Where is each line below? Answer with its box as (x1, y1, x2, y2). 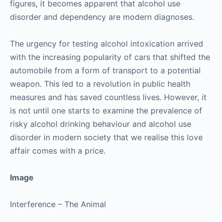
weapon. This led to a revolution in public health (10, 79, 190, 89)
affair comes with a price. (10, 146, 106, 156)
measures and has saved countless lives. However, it (10, 92, 207, 102)
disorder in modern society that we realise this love (10, 132, 203, 142)
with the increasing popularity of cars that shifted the (10, 52, 210, 62)
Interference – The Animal (10, 199, 106, 209)
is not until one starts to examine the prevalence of (10, 106, 202, 115)
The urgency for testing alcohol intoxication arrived (10, 39, 203, 49)
